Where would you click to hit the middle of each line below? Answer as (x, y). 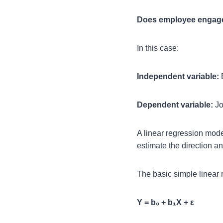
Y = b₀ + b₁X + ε (166, 203)
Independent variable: (178, 77)
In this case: (158, 48)
